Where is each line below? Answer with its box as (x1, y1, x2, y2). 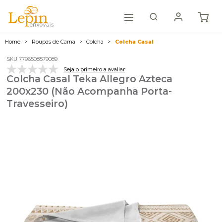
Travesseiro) (6, 98, 68, 110)
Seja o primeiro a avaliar (63, 65, 125, 73)
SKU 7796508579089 (6, 55, 58, 62)
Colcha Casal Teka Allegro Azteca (6, 73, 173, 85)
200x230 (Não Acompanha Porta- (6, 85, 172, 98)
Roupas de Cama (31, 39, 77, 45)
